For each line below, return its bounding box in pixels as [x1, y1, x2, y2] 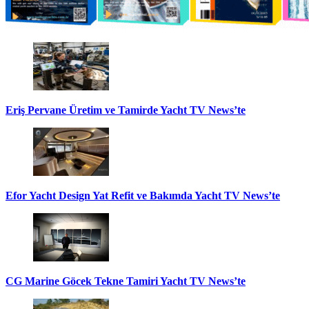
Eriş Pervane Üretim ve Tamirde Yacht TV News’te [6, 103, 246, 116]
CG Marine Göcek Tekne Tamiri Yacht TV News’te [6, 275, 246, 287]
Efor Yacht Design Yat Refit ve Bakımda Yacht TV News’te [6, 189, 280, 201]
